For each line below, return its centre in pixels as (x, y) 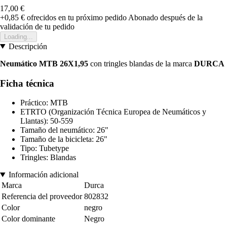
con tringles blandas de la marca (142, 63)
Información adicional (43, 175)
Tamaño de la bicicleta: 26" (64, 139)
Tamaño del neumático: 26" (64, 130)
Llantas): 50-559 (47, 121)
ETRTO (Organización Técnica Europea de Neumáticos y (113, 112)
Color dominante (28, 219)
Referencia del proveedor (42, 197)
